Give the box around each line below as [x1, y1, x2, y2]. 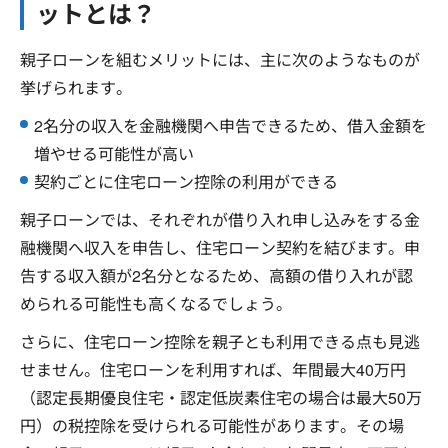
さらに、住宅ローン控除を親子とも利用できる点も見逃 [20, 330, 420, 353]
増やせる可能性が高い [34, 142, 194, 165]
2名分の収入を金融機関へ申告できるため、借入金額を [34, 114, 427, 137]
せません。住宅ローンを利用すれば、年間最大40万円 [20, 358, 406, 381]
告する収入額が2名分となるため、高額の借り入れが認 [20, 264, 413, 287]
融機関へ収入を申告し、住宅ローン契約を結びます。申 [20, 236, 420, 259]
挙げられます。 [20, 76, 132, 99]
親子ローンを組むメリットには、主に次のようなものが [20, 48, 420, 71]
